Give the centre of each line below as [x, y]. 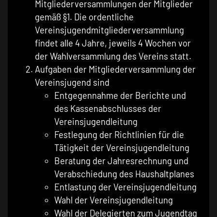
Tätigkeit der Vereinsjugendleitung [122, 148]
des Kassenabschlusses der [108, 109]
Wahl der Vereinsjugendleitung [114, 200]
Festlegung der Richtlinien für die [119, 135]
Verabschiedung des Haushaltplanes [124, 174]
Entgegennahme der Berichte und [120, 96]
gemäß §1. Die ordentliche [84, 17]
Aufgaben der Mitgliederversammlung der [115, 70]
